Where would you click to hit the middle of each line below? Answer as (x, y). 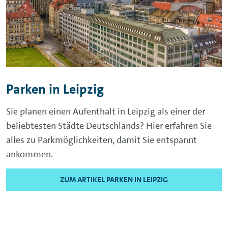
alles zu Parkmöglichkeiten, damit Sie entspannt (102, 140)
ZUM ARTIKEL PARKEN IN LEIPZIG (114, 179)
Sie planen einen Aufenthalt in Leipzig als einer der (106, 111)
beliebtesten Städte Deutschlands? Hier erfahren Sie (109, 125)
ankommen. (30, 154)
